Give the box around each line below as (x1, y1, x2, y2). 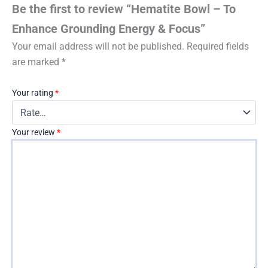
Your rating (12, 88, 55, 98)
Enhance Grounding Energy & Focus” (12, 21, 205, 36)
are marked (12, 56, 62, 68)
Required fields (187, 40, 249, 52)
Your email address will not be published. (12, 40, 184, 52)
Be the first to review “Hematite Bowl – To (12, 1, 236, 16)
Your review (12, 127, 57, 138)
